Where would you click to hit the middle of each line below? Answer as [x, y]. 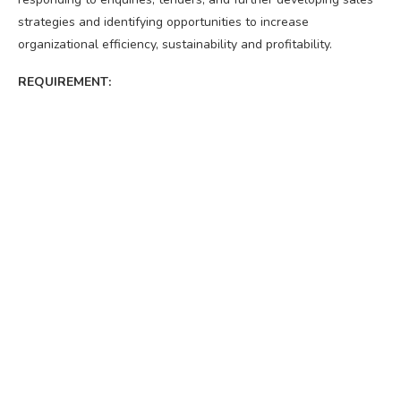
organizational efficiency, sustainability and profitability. [175, 44]
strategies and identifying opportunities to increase [163, 21]
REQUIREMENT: [64, 81]
